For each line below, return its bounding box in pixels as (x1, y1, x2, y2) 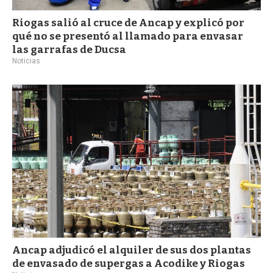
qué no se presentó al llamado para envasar (12, 30, 243, 43)
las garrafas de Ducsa (12, 43, 126, 57)
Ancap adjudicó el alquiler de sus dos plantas (12, 244, 251, 257)
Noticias (12, 57, 40, 66)
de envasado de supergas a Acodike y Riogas (12, 257, 245, 271)
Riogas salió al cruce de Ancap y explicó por (12, 16, 244, 30)
